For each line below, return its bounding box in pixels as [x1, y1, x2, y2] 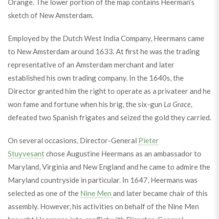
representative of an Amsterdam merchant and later [7, 60, 175, 69]
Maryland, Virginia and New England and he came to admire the [7, 162, 210, 171]
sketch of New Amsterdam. [7, 11, 93, 20]
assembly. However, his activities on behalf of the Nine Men [7, 202, 199, 211]
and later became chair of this [112, 189, 208, 197]
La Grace [163, 100, 191, 109]
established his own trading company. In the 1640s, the [7, 73, 184, 82]
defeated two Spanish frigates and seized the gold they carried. [7, 113, 211, 122]
